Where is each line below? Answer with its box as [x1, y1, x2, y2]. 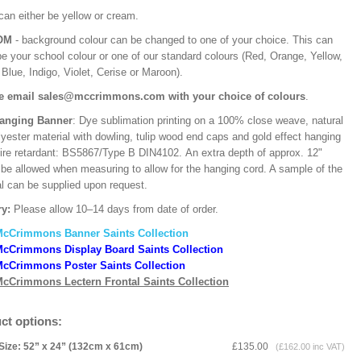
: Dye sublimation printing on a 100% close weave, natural [73, 114, 343, 127]
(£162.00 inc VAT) [271, 342, 345, 351]
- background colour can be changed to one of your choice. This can [12, 34, 333, 46]
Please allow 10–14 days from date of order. [14, 203, 228, 215]
